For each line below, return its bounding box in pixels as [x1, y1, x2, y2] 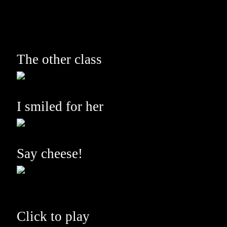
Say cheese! [17, 146, 83, 161]
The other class [17, 52, 102, 67]
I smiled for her [17, 99, 103, 114]
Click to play [17, 209, 90, 224]
